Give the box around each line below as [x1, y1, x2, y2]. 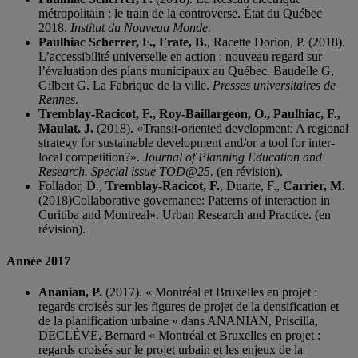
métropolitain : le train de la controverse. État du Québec [38, 6, 322, 21]
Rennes [38, 93, 75, 107]
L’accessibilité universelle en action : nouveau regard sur [38, 50, 322, 64]
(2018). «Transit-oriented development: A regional [93, 121, 348, 136]
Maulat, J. [38, 121, 93, 136]
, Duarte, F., [220, 179, 283, 193]
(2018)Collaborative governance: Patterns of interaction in [38, 193, 330, 208]
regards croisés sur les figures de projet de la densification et [38, 299, 339, 313]
